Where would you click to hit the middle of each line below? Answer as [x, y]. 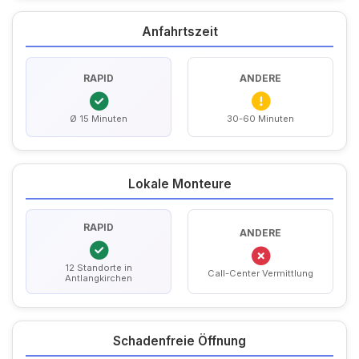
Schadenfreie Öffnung [179, 341]
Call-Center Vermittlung [260, 273]
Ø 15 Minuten [99, 118]
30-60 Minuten [260, 118]
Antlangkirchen [99, 278]
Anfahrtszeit [179, 32]
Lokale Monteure [179, 184]
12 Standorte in [99, 268]
